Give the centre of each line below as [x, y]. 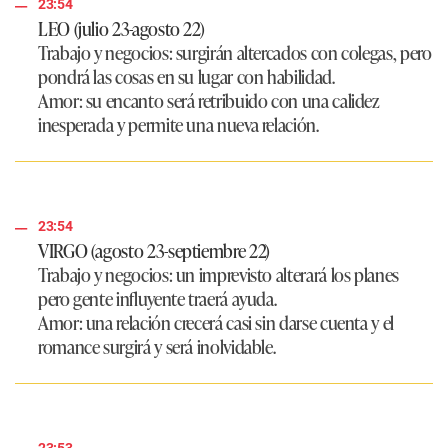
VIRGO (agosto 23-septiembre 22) [154, 250]
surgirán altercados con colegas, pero [302, 52]
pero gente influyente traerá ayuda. [157, 298]
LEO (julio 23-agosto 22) [121, 28]
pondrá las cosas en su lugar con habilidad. [186, 76]
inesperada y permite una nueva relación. [178, 124]
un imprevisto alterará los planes [285, 274]
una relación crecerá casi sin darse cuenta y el [238, 322]
